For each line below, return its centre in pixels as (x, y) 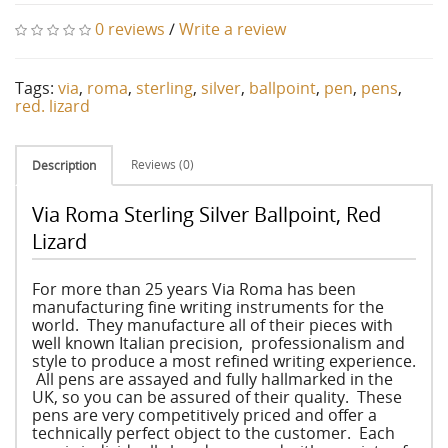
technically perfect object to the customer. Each (213, 433)
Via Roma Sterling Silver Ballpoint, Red (206, 214)
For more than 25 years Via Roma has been (194, 289)
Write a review (232, 29)
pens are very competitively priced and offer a (204, 415)
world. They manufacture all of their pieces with (212, 325)
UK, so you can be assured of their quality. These (217, 397)
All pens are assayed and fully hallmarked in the (212, 379)
